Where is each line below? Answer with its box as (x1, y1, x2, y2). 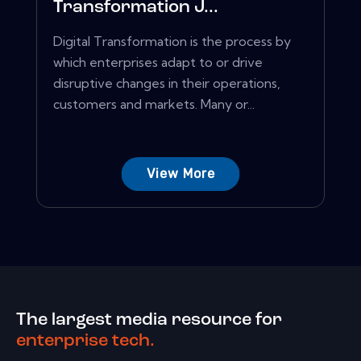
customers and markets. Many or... (53, 96, 255, 113)
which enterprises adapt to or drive (53, 54, 263, 71)
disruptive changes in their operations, (53, 75, 280, 92)
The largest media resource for (16, 310, 282, 330)
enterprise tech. (16, 331, 155, 351)
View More (146, 166, 215, 182)
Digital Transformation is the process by (53, 33, 291, 50)
